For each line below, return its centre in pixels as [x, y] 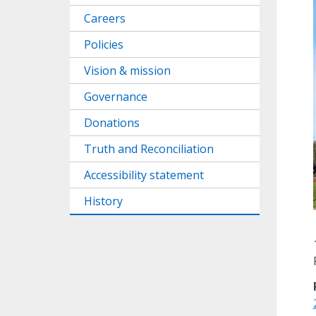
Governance [116, 97]
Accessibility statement [144, 175]
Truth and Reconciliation [149, 149]
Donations [112, 123]
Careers [105, 18]
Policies [104, 44]
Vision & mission [127, 71]
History [103, 201]
